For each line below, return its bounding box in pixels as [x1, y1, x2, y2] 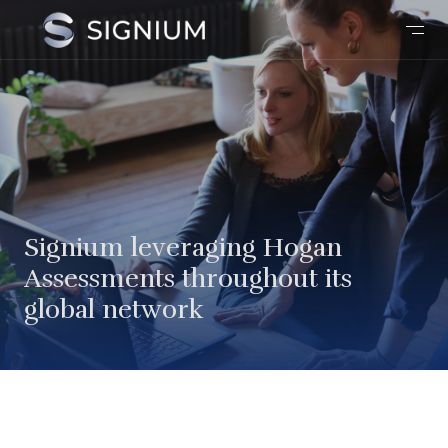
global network [24, 293, 204, 326]
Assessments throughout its [24, 262, 352, 295]
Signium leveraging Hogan [24, 231, 342, 264]
